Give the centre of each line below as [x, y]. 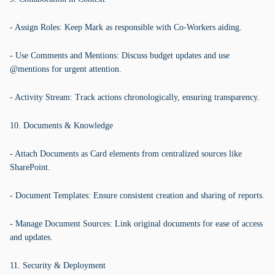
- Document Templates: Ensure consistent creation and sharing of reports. [137, 196]
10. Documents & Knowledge [61, 126]
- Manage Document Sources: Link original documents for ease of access [136, 224]
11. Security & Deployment [58, 265]
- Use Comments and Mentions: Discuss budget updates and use [120, 56]
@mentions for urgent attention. [66, 69]
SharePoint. [30, 167]
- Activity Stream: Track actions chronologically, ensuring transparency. [135, 97]
